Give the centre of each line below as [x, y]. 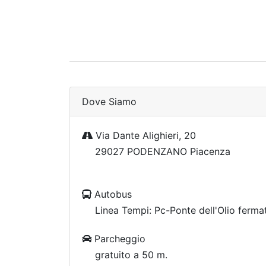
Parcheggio [118, 239]
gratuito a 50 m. [131, 255]
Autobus [112, 194]
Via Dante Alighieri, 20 [144, 135]
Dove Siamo [109, 102]
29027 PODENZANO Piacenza [163, 151]
